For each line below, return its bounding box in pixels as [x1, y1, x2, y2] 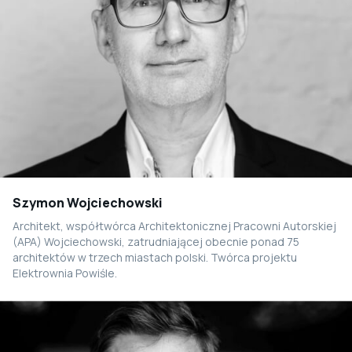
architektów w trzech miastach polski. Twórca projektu [13, 249, 297, 265]
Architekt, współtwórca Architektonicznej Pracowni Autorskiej [13, 218, 336, 233]
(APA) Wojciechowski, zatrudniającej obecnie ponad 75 [13, 233, 299, 249]
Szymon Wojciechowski [13, 193, 163, 211]
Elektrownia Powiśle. [13, 265, 117, 280]
